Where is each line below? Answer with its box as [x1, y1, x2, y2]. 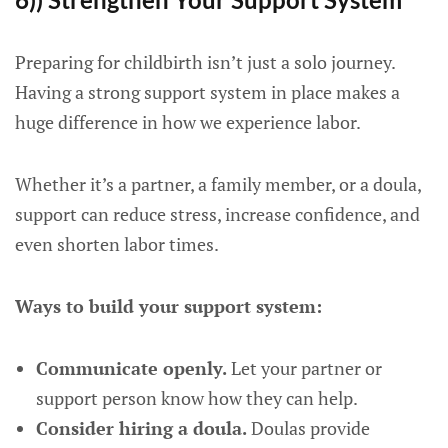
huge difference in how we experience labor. [15, 110, 361, 134]
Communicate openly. [35, 356, 227, 380]
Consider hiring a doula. [35, 416, 247, 440]
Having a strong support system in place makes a [15, 80, 400, 104]
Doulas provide [246, 416, 370, 440]
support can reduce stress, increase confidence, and [15, 202, 420, 226]
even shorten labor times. [15, 232, 219, 256]
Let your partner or [226, 356, 382, 380]
